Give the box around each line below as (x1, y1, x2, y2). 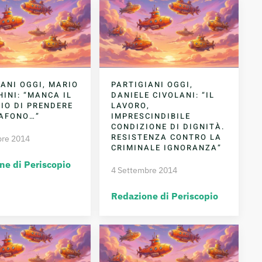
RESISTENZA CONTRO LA (111, 132, 222, 143)
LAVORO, (111, 100, 150, 112)
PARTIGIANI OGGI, (111, 79, 194, 91)
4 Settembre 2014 (111, 165, 178, 176)
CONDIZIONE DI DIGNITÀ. (111, 121, 226, 133)
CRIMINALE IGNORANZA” (111, 142, 222, 154)
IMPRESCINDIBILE (111, 111, 191, 122)
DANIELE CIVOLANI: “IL (111, 89, 215, 101)
